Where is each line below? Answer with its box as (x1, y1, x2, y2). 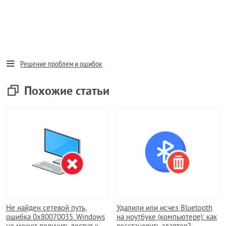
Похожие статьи (24, 83, 110, 99)
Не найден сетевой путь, (6, 204, 87, 214)
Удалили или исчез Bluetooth (116, 204, 212, 214)
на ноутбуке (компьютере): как (116, 213, 217, 223)
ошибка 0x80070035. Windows (6, 213, 105, 223)
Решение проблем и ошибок (20, 60, 102, 70)
